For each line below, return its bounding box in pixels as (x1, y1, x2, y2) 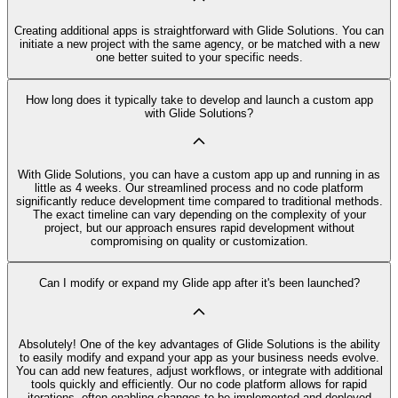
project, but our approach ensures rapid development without (44, 220, 354, 235)
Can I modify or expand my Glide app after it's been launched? (38, 276, 360, 291)
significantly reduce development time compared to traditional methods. (15, 194, 383, 208)
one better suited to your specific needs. (95, 51, 303, 65)
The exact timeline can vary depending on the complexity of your (32, 207, 366, 221)
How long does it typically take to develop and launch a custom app (25, 93, 373, 107)
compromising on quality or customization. (90, 234, 308, 248)
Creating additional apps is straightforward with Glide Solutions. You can (14, 24, 384, 38)
